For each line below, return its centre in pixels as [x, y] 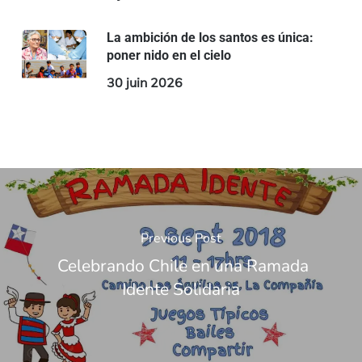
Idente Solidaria [181, 289]
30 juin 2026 [144, 83]
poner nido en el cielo [168, 56]
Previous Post [181, 238]
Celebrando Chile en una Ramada [181, 265]
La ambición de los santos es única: [210, 38]
